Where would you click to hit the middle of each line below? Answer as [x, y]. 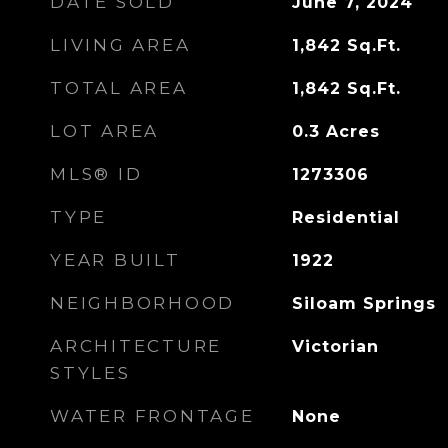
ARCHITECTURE [136, 346]
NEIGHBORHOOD [142, 303]
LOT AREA [104, 131]
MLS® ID [96, 174]
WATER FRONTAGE [152, 416]
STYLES [90, 373]
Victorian [335, 346]
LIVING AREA [120, 45]
